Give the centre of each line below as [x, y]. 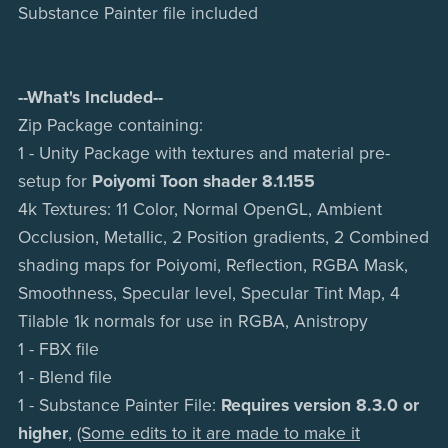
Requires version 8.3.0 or [319, 406]
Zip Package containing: [112, 126]
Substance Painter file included [137, 14]
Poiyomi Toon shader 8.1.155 [200, 182]
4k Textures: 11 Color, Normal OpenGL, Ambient [199, 210]
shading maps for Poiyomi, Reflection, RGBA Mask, [212, 266]
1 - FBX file [58, 350]
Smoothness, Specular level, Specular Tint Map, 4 [208, 294]
